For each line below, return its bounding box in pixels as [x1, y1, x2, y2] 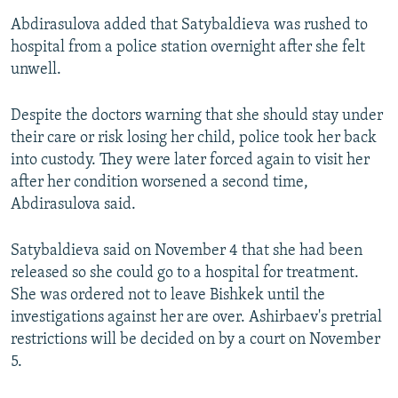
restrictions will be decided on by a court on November [11, 330, 380, 348]
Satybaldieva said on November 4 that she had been [11, 242, 362, 259]
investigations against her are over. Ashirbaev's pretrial [11, 308, 382, 326]
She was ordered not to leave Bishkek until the [11, 286, 325, 304]
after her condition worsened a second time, [11, 173, 308, 191]
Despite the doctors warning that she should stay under [11, 107, 383, 124]
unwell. [11, 60, 61, 78]
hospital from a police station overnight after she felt [11, 38, 365, 56]
